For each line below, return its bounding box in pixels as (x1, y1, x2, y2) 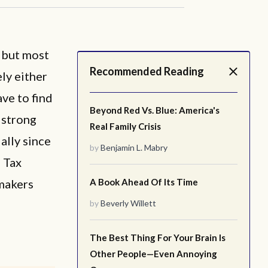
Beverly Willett (100, 198, 156, 208)
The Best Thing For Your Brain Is (90, 232, 226, 243)
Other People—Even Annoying (90, 248, 217, 259)
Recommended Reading (90, 65, 204, 78)
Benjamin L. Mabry (100, 142, 167, 153)
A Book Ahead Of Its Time (90, 176, 198, 187)
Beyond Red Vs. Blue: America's (90, 105, 220, 115)
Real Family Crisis (90, 121, 161, 132)
